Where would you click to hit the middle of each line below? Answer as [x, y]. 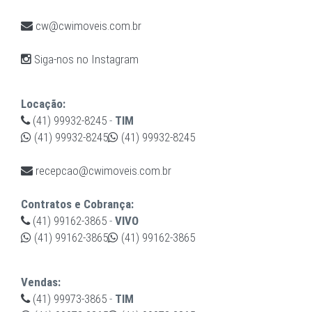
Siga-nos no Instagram [85, 60]
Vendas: [41, 282]
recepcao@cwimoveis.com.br [102, 171]
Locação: [43, 104]
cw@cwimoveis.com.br [87, 26]
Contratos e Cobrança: [77, 204]
